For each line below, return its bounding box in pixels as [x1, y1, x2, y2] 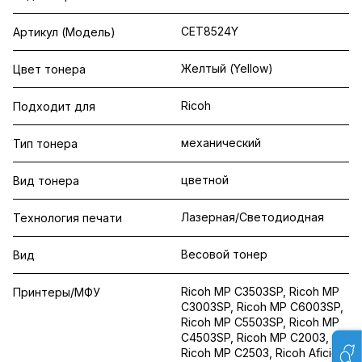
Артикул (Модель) [13, 25, 116, 39]
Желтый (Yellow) [181, 61, 273, 75]
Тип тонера [13, 137, 78, 150]
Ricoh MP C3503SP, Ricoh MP [181, 284, 339, 298]
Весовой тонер [181, 247, 267, 261]
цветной [181, 173, 229, 187]
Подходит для [13, 99, 95, 113]
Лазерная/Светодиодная [181, 210, 324, 224]
